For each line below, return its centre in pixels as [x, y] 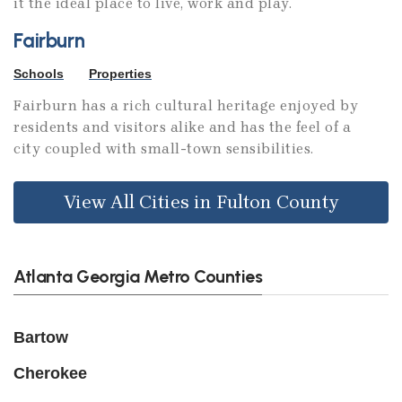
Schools [39, 74]
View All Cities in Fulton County [201, 202]
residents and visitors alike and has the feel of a [182, 127]
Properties [120, 74]
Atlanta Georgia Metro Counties [138, 277]
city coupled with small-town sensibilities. [168, 149]
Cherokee [50, 374]
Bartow [41, 338]
